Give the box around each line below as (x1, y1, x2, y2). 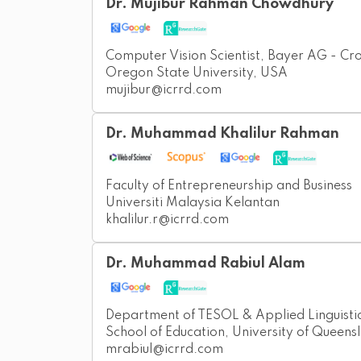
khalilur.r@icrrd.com (106, 214, 229, 227)
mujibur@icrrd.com (106, 84, 222, 98)
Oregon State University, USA (106, 67, 288, 81)
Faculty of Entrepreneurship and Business (106, 180, 352, 193)
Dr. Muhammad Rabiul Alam (106, 256, 305, 272)
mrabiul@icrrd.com (106, 343, 223, 357)
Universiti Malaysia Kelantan (106, 197, 280, 210)
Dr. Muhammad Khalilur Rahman (106, 127, 339, 142)
